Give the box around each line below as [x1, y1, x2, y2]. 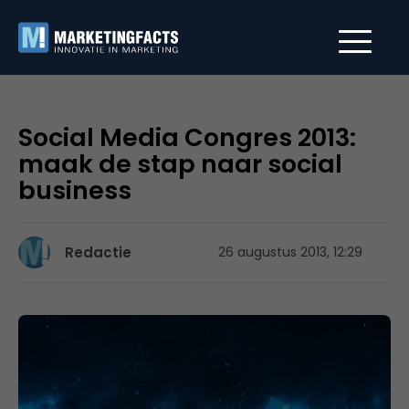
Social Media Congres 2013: [18, 121, 356, 154]
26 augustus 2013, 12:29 [218, 243, 362, 261]
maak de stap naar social [18, 147, 342, 181]
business [18, 173, 131, 207]
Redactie [65, 243, 131, 262]
